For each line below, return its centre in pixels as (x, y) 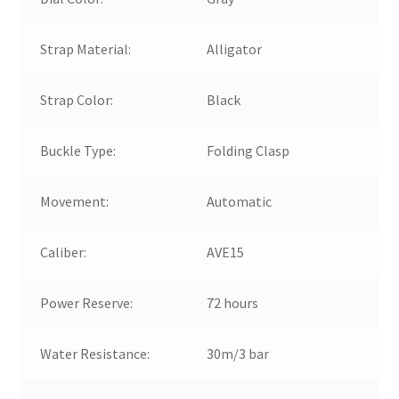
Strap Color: (77, 99)
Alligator (235, 49)
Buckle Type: (78, 150)
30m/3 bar (238, 353)
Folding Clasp (248, 150)
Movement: (75, 201)
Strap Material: (86, 49)
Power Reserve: (87, 302)
